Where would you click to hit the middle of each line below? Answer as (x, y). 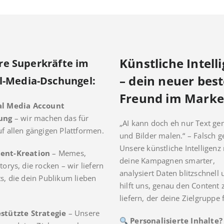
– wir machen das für (50, 118)
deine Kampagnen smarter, (167, 161)
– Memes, (68, 153)
